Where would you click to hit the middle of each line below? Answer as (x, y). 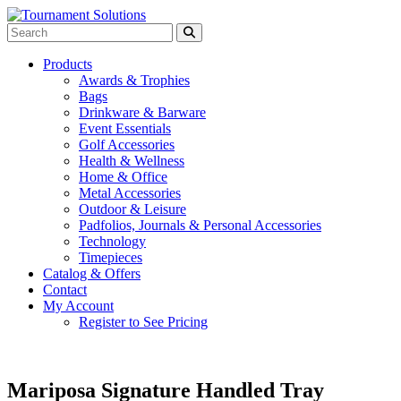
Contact (65, 290)
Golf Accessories (127, 145)
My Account (78, 306)
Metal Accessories (130, 193)
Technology (112, 241)
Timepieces (111, 257)
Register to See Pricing (143, 322)
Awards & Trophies (134, 80)
